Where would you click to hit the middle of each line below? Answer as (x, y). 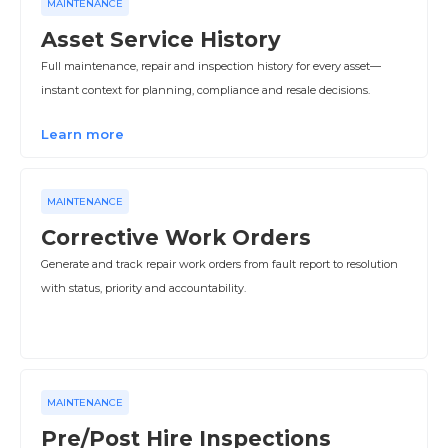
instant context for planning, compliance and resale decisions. (205, 90)
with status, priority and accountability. (143, 288)
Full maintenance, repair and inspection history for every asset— (211, 66)
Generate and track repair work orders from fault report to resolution (219, 264)
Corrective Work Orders (176, 237)
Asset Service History (161, 39)
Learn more (82, 134)
